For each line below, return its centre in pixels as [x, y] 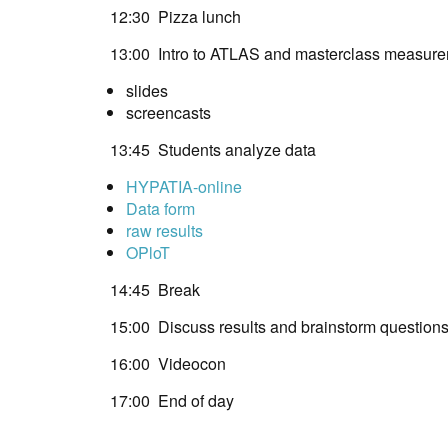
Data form [160, 209]
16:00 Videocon [164, 364]
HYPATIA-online [184, 187]
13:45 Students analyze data [209, 150]
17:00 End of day [168, 401]
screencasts [168, 113]
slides [147, 91]
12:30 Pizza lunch [171, 17]
